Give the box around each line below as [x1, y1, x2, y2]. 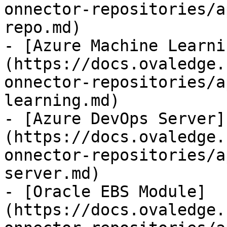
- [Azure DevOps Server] [4, 109, 225, 128]
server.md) [4, 164, 100, 182]
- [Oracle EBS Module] [4, 182, 206, 201]
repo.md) [4, 18, 81, 36]
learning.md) [4, 91, 120, 109]
